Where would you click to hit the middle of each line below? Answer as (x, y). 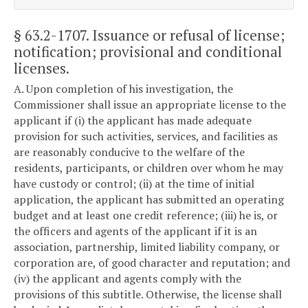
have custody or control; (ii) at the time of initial (134, 184)
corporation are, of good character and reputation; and (152, 263)
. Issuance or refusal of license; (185, 35)
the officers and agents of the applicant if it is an (135, 231)
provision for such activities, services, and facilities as (146, 136)
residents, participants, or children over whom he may (148, 168)
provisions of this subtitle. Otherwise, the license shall (148, 295)
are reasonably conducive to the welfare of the (129, 152)
